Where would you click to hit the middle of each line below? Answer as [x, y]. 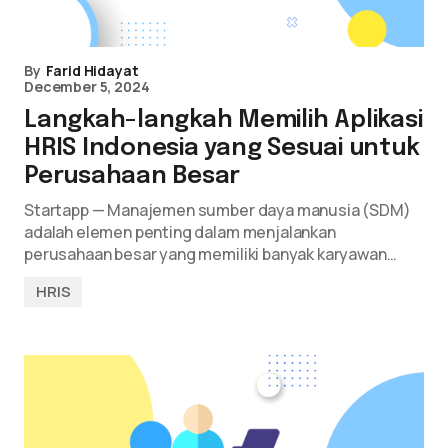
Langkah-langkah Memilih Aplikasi [223, 120]
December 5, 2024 [87, 86]
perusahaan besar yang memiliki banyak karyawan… [210, 254]
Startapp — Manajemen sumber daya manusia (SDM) [217, 210]
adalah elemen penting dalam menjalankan [180, 232]
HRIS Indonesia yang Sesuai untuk [222, 148]
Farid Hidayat [92, 70]
